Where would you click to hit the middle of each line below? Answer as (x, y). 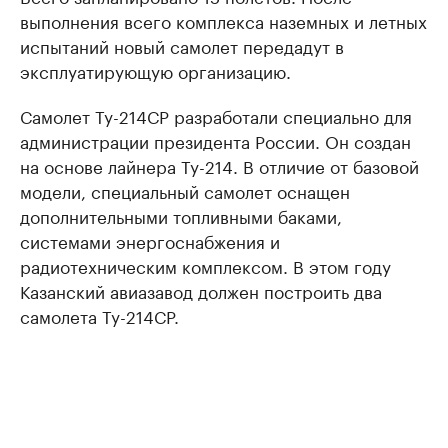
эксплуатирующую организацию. (155, 70)
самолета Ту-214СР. (99, 315)
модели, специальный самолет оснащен (185, 190)
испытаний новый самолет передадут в (182, 45)
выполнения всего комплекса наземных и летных (223, 20)
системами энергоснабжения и (150, 240)
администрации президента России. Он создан (215, 140)
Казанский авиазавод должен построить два (201, 290)
